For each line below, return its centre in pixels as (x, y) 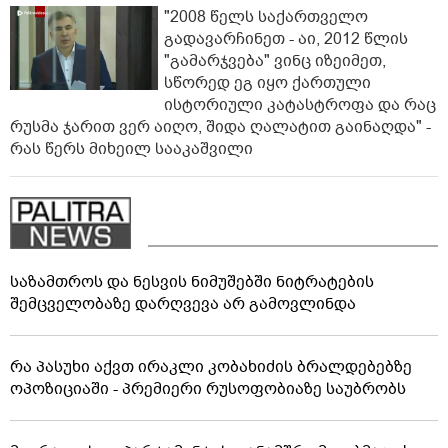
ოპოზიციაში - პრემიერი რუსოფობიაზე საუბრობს (208, 389)
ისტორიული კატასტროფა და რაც (300, 105)
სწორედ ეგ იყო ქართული (267, 83)
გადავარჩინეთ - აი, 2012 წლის (286, 39)
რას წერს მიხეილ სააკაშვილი (131, 149)
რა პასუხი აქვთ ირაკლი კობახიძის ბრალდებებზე (211, 367)
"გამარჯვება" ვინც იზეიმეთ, (275, 61)
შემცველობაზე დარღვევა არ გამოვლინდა (183, 304)
